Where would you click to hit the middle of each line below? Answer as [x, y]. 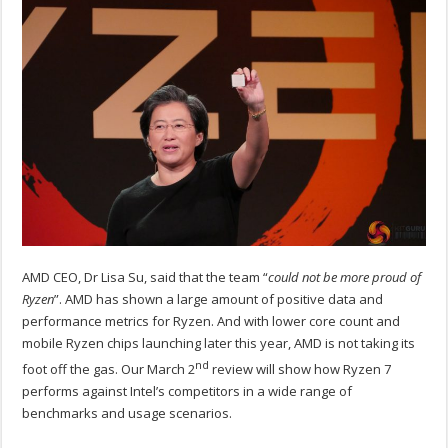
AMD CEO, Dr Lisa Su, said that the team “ [145, 276]
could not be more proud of [345, 276]
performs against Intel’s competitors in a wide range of [187, 391]
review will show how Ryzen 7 [300, 369]
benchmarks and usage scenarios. [127, 413]
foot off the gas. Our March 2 [109, 369]
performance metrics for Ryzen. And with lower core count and [211, 320]
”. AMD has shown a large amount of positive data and [219, 298]
